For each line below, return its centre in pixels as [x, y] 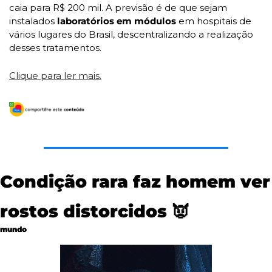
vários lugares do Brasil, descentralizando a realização [131, 34]
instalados [33, 21]
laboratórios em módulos [117, 21]
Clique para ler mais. [55, 75]
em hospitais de [214, 21]
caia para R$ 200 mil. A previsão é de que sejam [118, 7]
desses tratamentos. [56, 47]
